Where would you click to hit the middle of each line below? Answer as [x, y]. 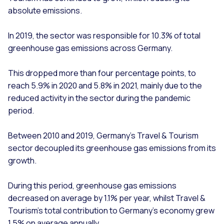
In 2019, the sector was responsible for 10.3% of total [104, 35]
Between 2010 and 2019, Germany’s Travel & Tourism [103, 135]
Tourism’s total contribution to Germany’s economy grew [111, 210]
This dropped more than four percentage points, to [102, 73]
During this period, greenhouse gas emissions [92, 185]
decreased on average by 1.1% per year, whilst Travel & [107, 198]
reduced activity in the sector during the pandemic [99, 98]
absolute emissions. [46, 10]
